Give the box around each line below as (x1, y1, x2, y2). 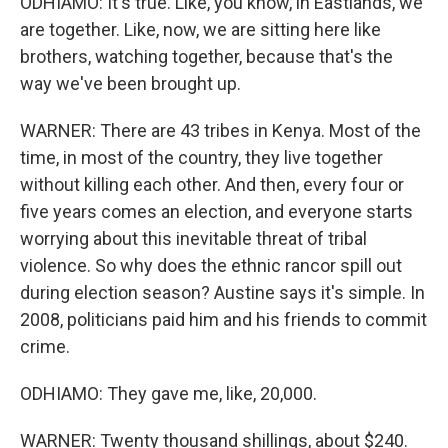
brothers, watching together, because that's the (20, 46, 393, 67)
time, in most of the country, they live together (20, 147, 383, 168)
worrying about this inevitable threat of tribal (20, 228, 367, 249)
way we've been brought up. (20, 73, 241, 94)
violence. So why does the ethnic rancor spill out (20, 255, 402, 276)
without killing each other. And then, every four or (20, 174, 404, 195)
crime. (20, 336, 70, 357)
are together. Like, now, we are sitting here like (20, 19, 381, 40)
